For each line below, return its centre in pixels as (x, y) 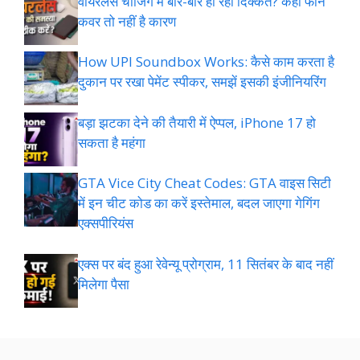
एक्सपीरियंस (106, 223)
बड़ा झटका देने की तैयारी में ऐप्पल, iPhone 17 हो (197, 122)
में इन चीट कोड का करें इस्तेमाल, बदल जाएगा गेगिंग (199, 203)
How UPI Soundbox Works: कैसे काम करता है (206, 62)
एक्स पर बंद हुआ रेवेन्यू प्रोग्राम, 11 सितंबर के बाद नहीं (206, 264)
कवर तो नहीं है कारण (127, 21)
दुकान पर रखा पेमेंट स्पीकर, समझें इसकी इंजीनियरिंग (202, 82)
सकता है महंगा (112, 142)
